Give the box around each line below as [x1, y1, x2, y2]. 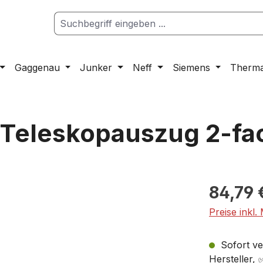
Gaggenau [14, 62, 60, 74]
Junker [80, 62, 113, 74]
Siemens [172, 62, 210, 74]
